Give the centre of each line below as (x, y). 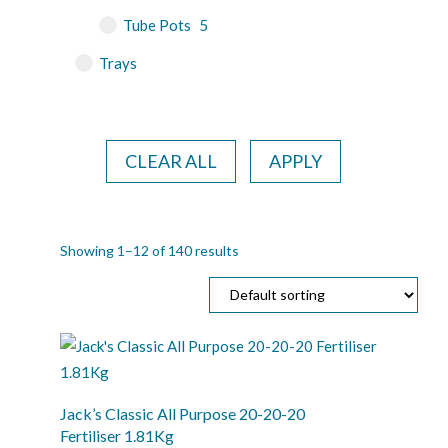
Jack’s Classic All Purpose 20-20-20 (182, 413)
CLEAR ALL (171, 161)
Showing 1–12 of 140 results (149, 250)
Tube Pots (158, 24)
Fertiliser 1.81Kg (116, 435)
